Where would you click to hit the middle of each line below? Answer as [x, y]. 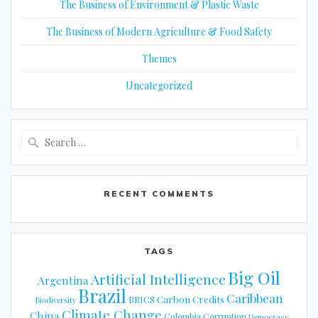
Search [175, 137]
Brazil [102, 296]
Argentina [63, 280]
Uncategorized [159, 86]
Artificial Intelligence [158, 279]
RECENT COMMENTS [159, 194]
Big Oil [254, 278]
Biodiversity [55, 300]
